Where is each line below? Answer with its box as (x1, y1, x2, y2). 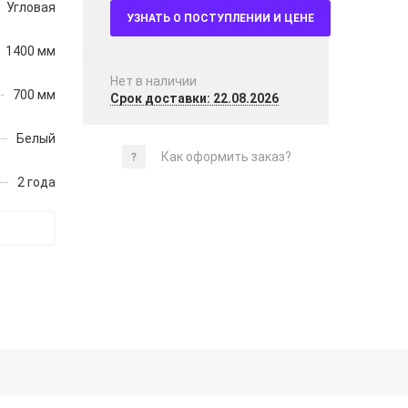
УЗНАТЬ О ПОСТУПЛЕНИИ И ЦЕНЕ (127, 12, 314, 25)
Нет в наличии (110, 74, 197, 88)
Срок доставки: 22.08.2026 (110, 91, 279, 106)
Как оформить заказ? (161, 149, 291, 164)
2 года (17, 175, 56, 189)
